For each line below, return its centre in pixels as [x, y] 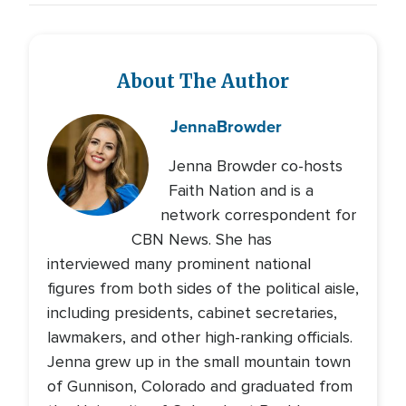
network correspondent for [258, 215]
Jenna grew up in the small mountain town [199, 362]
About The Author [203, 82]
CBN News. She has [202, 239]
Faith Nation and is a [241, 190]
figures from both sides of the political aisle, [203, 288]
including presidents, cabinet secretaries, [192, 313]
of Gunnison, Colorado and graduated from [200, 386]
